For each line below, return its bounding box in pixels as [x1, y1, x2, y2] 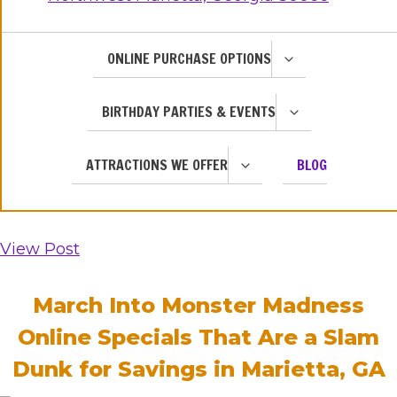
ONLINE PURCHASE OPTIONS [106, 49, 271, 68]
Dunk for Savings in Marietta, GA [12, 356, 385, 382]
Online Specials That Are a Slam [18, 324, 379, 350]
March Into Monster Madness [33, 292, 364, 318]
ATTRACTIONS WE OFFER [85, 155, 228, 175]
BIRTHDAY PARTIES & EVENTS [102, 102, 276, 121]
